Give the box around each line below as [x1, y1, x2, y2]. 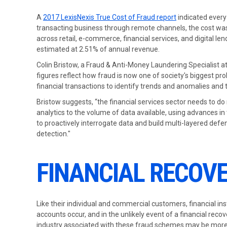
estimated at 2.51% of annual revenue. [36, 45, 160, 53]
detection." [36, 130, 70, 138]
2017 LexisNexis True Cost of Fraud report [43, 13, 176, 21]
